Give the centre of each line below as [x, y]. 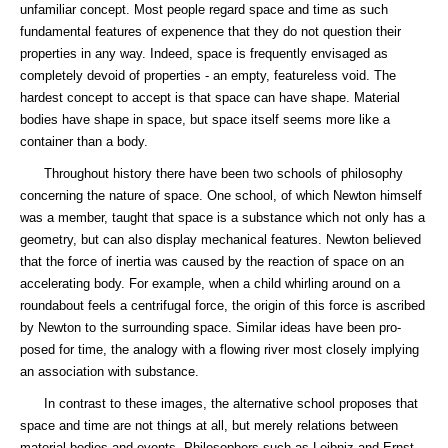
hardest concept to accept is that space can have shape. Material [210, 97]
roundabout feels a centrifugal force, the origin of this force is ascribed [222, 305]
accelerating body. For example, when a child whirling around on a [210, 283]
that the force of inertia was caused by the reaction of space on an [212, 261]
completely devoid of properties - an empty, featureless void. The [208, 75]
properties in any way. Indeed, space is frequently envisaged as [204, 53]
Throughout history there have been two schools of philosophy [211, 173]
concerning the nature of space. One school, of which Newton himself [221, 195]
